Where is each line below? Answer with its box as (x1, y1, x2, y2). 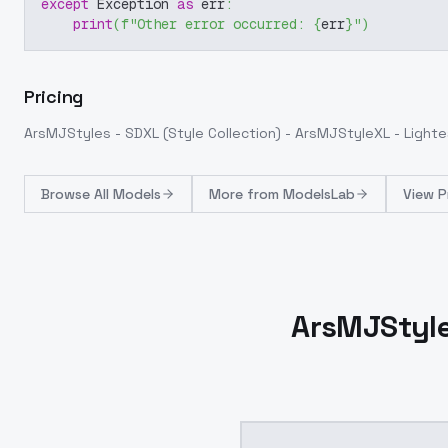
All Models (94, 185, 161, 203)
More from (209, 185, 283, 203)
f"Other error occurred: (121, 15, 313, 33)
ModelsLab (283, 185, 355, 203)
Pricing (24, 85, 83, 108)
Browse (41, 185, 94, 203)
